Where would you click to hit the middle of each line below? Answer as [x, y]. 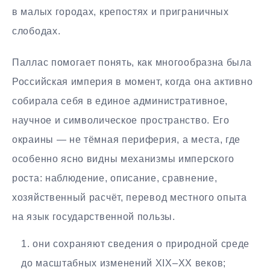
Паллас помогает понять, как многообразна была [132, 63]
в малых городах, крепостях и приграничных [121, 11]
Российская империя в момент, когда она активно [133, 82]
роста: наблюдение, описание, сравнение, [115, 178]
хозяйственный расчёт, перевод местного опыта [130, 198]
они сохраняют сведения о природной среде [141, 244]
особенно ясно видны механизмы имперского [124, 159]
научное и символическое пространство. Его [121, 121]
